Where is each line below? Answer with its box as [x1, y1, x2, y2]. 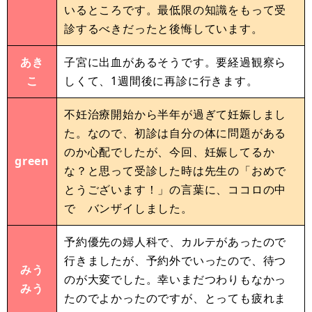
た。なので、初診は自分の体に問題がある [64, 125, 287, 141]
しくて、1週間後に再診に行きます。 [64, 73, 258, 89]
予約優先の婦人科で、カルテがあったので [64, 234, 287, 250]
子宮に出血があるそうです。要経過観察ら [64, 54, 287, 70]
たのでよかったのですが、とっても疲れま [64, 290, 287, 306]
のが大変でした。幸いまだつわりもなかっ [64, 272, 287, 288]
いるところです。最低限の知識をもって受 [64, 2, 287, 18]
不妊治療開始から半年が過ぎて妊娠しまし [64, 107, 287, 123]
